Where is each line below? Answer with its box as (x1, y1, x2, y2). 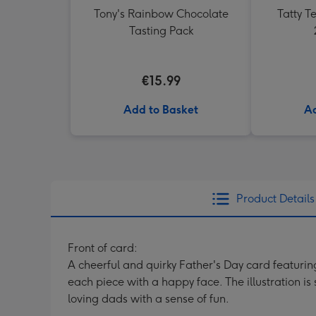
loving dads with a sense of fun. (68, 292, 229, 305)
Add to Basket (123, 103, 198, 116)
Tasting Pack (128, 24, 193, 37)
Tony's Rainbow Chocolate (93, 7, 229, 20)
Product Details (236, 192, 315, 205)
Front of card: (68, 241, 138, 255)
